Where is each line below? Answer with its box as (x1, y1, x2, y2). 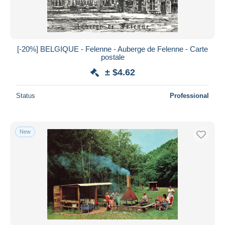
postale (100, 52, 125, 61)
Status (16, 91, 35, 99)
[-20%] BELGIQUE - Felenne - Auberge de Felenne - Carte (17, 44, 208, 53)
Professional (170, 91, 209, 99)
